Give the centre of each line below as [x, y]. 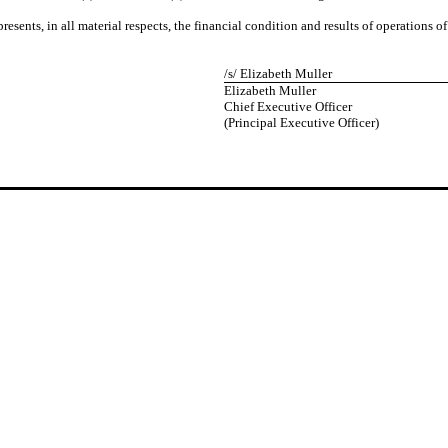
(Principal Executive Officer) [301, 122]
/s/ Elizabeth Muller [277, 73]
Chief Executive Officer [287, 106]
